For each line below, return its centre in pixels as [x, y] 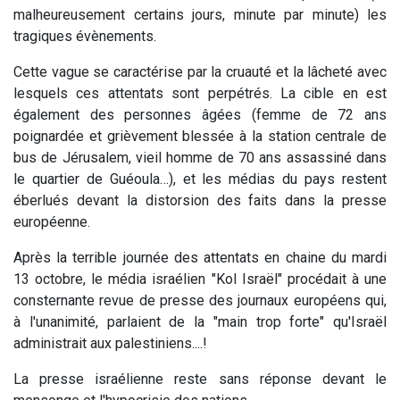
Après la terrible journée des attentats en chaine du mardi [200, 257]
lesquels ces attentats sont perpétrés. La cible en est [200, 93]
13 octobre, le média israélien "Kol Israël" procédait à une [200, 279]
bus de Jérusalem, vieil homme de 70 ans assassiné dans [200, 157]
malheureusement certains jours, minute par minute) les [200, 14]
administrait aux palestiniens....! [110, 343]
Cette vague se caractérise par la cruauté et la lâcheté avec [200, 71]
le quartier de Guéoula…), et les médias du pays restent [200, 179]
